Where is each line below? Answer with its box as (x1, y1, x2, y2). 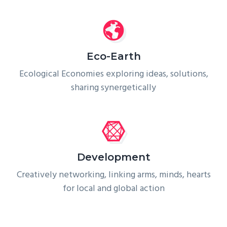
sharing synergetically (71, 80, 156, 95)
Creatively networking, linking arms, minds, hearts (16, 167, 211, 182)
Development (77, 150, 150, 163)
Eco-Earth (86, 50, 141, 62)
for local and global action (62, 181, 165, 196)
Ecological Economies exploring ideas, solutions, (19, 66, 208, 82)
